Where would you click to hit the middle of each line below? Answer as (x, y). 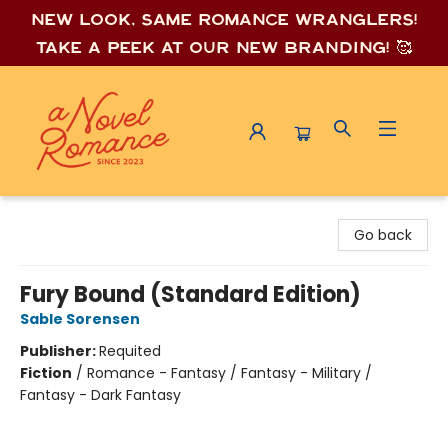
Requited (130, 351)
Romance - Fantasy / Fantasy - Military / (229, 373)
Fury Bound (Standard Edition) (190, 294)
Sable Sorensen (80, 319)
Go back (383, 235)
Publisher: (59, 351)
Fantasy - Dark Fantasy (100, 395)
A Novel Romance (76, 213)
